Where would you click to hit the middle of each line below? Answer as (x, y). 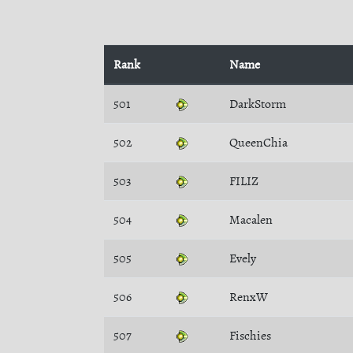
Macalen (251, 220)
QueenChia (258, 143)
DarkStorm (258, 104)
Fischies (250, 336)
